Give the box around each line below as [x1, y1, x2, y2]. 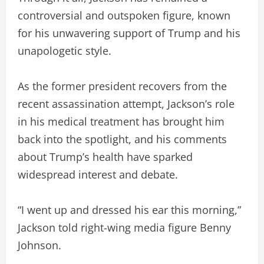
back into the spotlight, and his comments [18, 131, 227, 146]
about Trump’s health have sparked [18, 149, 193, 164]
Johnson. [18, 237, 61, 252]
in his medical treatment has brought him [18, 114, 225, 128]
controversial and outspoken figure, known [18, 8, 230, 22]
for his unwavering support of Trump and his [18, 25, 240, 40]
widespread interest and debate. [18, 167, 178, 181]
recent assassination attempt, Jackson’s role [18, 96, 235, 111]
